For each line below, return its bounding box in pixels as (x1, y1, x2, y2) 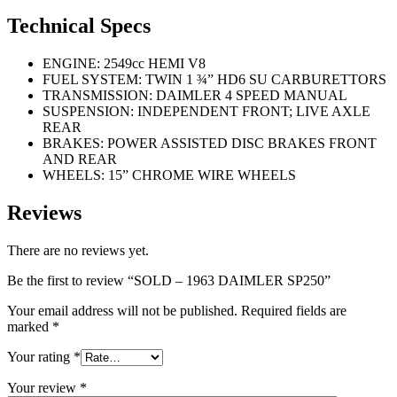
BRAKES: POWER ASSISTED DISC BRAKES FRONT (43, 136, 377, 152)
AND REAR (43, 152, 117, 167)
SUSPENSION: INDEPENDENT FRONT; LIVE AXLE (43, 104, 370, 120)
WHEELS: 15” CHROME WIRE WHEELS (43, 167, 296, 183)
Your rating (7, 349, 74, 365)
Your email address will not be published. (7, 303, 237, 319)
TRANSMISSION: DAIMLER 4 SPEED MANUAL (43, 88, 347, 104)
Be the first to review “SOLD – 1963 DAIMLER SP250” (7, 273, 331, 289)
